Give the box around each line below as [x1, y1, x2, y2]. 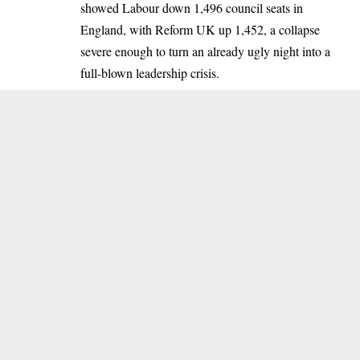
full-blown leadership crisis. [80, 63, 219, 81]
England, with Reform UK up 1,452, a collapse [80, 20, 320, 38]
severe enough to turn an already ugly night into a [80, 42, 330, 59]
